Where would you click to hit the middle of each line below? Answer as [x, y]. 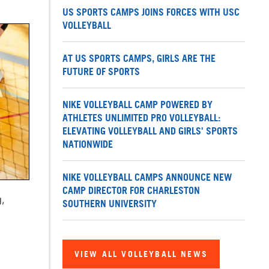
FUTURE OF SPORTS [101, 72]
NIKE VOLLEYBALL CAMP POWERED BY [138, 105]
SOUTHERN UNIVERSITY [110, 204]
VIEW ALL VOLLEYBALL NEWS [141, 254]
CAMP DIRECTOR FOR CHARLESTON [131, 191]
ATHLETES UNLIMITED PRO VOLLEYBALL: [141, 118]
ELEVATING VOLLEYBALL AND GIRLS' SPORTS [150, 131]
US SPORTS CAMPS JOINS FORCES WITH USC [151, 12]
